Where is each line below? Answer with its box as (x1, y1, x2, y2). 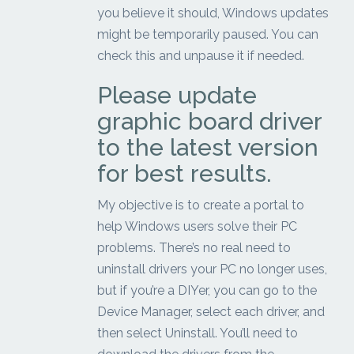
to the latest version (97, 134, 319, 162)
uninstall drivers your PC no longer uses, (97, 262, 328, 277)
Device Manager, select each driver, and (97, 304, 326, 320)
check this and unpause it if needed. (97, 48, 305, 64)
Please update (97, 81, 258, 110)
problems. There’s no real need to (97, 240, 292, 256)
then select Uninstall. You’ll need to (97, 326, 299, 341)
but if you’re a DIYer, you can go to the (97, 283, 318, 299)
